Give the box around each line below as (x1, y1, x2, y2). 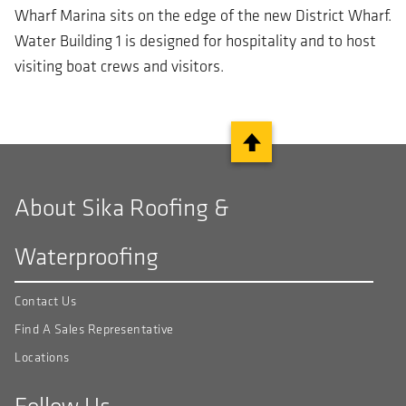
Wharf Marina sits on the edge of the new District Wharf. (14, 5, 391, 25)
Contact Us (14, 294, 76, 310)
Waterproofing (14, 241, 159, 271)
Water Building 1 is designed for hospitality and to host (14, 31, 376, 51)
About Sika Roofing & (14, 192, 229, 222)
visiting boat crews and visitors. (14, 56, 224, 76)
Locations (14, 350, 70, 366)
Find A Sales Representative (14, 322, 174, 338)
